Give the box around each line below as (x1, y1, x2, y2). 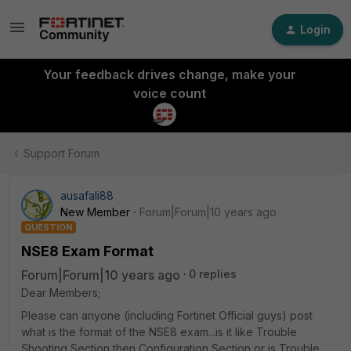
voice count (132, 85, 206, 101)
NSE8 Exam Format (21, 243, 154, 259)
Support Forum (24, 147, 100, 160)
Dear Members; (21, 286, 100, 299)
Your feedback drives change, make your (42, 67, 296, 82)
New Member (60, 205, 130, 219)
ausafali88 (60, 189, 114, 202)
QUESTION (24, 222, 73, 233)
